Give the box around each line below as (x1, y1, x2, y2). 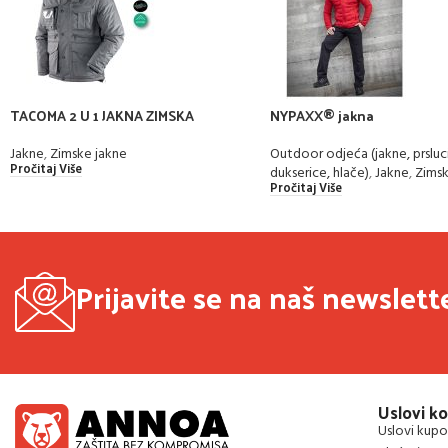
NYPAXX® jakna (270, 102, 374, 128)
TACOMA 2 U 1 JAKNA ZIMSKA (10, 102, 194, 128)
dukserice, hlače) (270, 161, 369, 185)
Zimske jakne (50, 142, 127, 166)
